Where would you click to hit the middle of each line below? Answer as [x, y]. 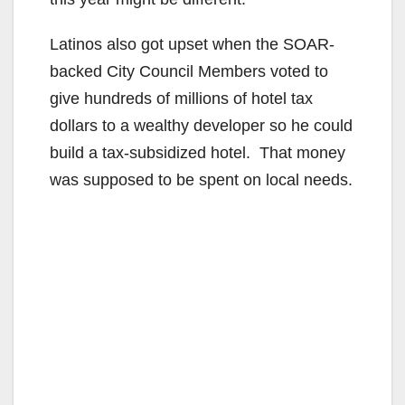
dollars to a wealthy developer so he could [201, 125]
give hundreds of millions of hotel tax [181, 98]
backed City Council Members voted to [189, 71]
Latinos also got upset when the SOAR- [192, 44]
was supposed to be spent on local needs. [201, 179]
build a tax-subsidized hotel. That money [198, 152]
